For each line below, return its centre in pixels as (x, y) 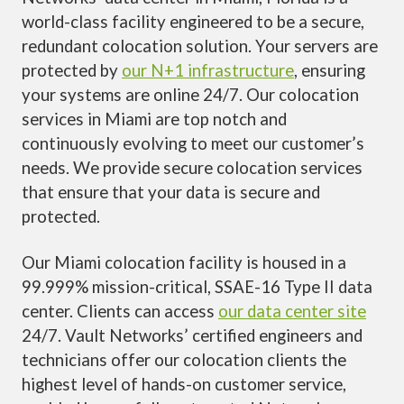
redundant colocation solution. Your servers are (200, 46)
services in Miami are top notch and (154, 119)
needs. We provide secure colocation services (192, 168)
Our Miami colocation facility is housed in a (184, 263)
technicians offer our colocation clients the (184, 360)
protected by (72, 71)
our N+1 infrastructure (208, 71)
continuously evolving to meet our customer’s (193, 144)
